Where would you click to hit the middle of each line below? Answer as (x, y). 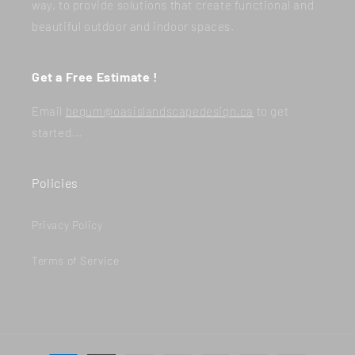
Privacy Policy (67, 225)
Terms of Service (76, 260)
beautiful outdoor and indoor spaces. (133, 26)
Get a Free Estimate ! (95, 76)
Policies (55, 183)
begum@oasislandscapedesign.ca (160, 111)
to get (271, 111)
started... (57, 132)
